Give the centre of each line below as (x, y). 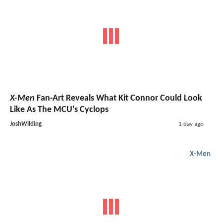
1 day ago (191, 124)
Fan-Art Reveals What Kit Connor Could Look (118, 98)
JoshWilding (26, 124)
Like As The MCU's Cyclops (59, 110)
